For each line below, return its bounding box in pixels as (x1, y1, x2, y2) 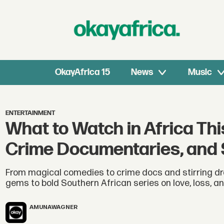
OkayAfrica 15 (55, 67, 110, 77)
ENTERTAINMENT (5, 109, 55, 117)
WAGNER (51, 203, 78, 211)
